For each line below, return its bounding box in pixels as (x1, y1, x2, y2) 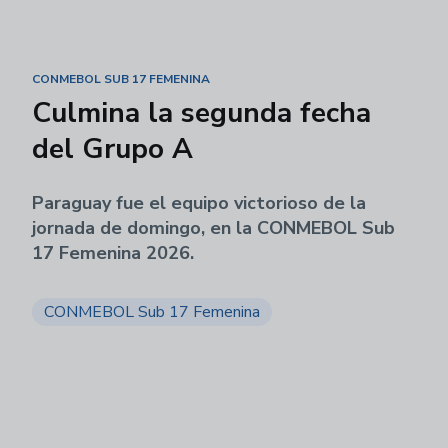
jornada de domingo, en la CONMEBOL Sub (32, 216, 395, 240)
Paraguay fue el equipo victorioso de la (32, 191, 366, 215)
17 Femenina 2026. (32, 241, 194, 265)
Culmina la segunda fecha (32, 94, 371, 132)
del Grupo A (32, 130, 193, 168)
